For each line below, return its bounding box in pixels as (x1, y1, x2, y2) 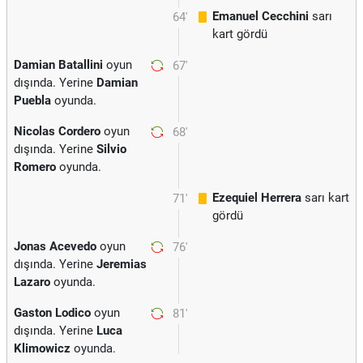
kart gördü (212, 27, 267, 41)
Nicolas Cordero (14, 124, 100, 139)
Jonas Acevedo (14, 239, 96, 254)
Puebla (14, 93, 51, 108)
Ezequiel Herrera (212, 190, 301, 205)
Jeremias (96, 257, 147, 271)
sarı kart (301, 190, 349, 205)
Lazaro (14, 275, 50, 289)
